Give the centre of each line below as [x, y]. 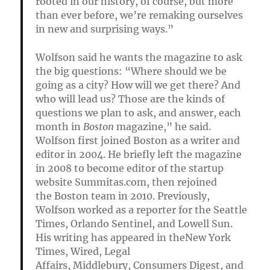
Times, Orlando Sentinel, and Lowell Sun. [134, 223]
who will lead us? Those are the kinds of [130, 99]
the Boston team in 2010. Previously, [122, 196]
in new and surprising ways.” [104, 29]
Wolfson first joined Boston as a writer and [137, 140]
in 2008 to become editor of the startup [129, 168]
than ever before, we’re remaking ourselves [139, 15]
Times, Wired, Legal [83, 251]
